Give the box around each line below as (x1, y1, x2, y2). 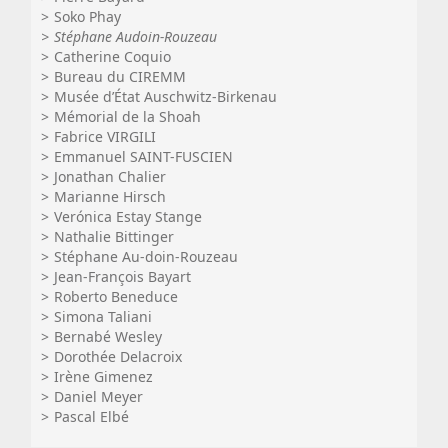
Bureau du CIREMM (54, 67, 186, 86)
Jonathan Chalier (54, 167, 166, 186)
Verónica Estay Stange (54, 207, 202, 226)
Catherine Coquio (54, 47, 171, 66)
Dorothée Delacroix (54, 347, 182, 366)
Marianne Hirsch (54, 187, 166, 206)
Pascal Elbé (54, 407, 129, 426)
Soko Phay (54, 7, 121, 26)
